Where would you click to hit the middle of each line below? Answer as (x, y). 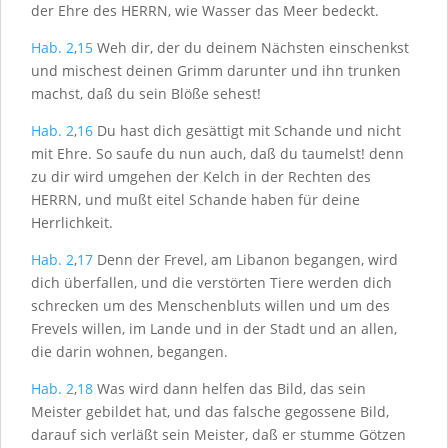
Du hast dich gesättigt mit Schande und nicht (247, 130)
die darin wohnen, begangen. (129, 351)
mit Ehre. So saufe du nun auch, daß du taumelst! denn (217, 153)
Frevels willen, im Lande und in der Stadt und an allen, (214, 328)
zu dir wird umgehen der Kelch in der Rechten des (201, 176)
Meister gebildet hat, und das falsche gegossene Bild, (210, 411)
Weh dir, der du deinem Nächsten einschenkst (251, 47)
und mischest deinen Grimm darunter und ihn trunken (216, 70)
